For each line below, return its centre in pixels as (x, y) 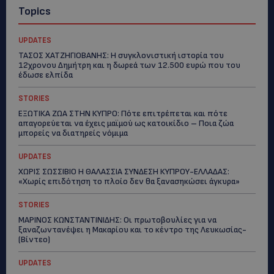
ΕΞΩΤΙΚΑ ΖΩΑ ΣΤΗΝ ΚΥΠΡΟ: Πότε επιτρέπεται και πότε (123, 113)
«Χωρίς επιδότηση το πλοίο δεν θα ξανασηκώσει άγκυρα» (129, 181)
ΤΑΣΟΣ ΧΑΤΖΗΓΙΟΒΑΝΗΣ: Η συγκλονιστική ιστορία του (121, 55)
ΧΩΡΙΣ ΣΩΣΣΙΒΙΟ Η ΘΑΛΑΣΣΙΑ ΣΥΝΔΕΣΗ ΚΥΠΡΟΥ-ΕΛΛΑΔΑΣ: (124, 171)
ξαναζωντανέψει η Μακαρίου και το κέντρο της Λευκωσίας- (132, 229)
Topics (35, 11)
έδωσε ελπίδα (46, 75)
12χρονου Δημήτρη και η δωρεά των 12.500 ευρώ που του (129, 65)
